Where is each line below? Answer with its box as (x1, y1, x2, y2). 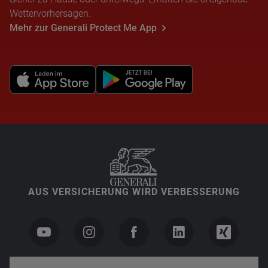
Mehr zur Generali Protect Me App (10, 22, 157, 34)
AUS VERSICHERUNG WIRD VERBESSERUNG (28, 186, 240, 198)
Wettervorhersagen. (10, 8, 91, 20)
